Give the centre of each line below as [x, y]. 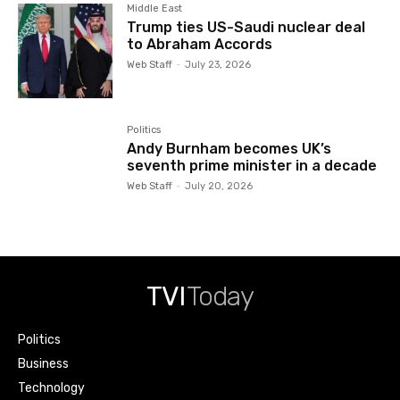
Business [43, 363]
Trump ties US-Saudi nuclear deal [246, 27]
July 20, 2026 [219, 186]
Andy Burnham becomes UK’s [229, 148]
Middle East [155, 8]
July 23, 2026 [218, 64]
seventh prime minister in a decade [252, 165]
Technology [51, 387]
